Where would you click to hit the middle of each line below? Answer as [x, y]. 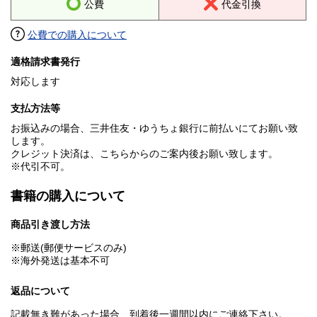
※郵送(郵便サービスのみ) [69, 248]
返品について [40, 291]
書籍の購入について [68, 196]
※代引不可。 [40, 167]
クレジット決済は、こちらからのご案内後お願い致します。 [144, 154]
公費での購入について [77, 35]
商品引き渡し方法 [50, 225]
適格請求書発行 [45, 62]
